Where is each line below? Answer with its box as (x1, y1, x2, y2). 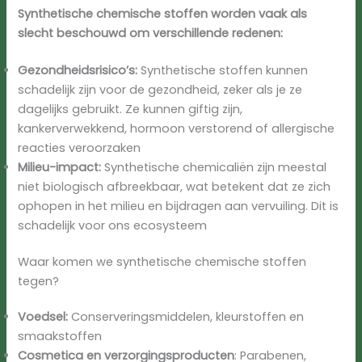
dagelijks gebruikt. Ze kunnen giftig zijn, (18, 100, 243, 117)
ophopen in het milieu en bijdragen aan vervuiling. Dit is (18, 197, 339, 214)
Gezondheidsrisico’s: (18, 61, 138, 78)
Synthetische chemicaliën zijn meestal (101, 158, 327, 175)
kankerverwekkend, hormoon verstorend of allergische (18, 120, 335, 137)
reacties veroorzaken (18, 139, 141, 156)
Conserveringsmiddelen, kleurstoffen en (68, 309, 305, 326)
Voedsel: (18, 309, 69, 326)
